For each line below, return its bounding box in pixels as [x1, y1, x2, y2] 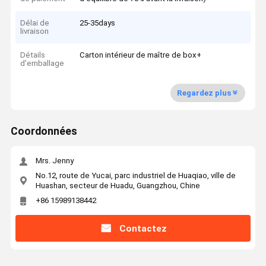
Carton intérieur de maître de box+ [80, 50, 202, 60]
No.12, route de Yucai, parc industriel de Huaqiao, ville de [35, 170, 236, 180]
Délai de [20, 18, 50, 27]
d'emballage [20, 59, 65, 68]
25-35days [80, 18, 116, 27]
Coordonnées [10, 125, 77, 138]
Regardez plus [176, 88, 231, 97]
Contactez [119, 223, 167, 234]
